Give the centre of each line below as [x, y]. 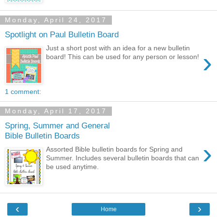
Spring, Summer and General [57, 125]
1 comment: [23, 91]
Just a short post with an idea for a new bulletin [118, 48]
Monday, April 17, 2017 [56, 111]
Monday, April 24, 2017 [56, 20]
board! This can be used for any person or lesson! [123, 57]
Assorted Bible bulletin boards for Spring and [115, 149]
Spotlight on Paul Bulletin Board [62, 34]
